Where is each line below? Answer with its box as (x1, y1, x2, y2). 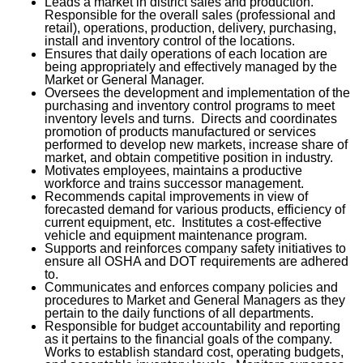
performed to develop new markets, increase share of (45, 138, 348, 152)
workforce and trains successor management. (45, 177, 307, 190)
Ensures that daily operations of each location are (45, 47, 327, 61)
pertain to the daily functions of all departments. (45, 306, 317, 320)
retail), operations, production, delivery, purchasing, (45, 21, 336, 35)
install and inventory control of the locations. (45, 34, 298, 48)
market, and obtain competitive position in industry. (45, 151, 333, 164)
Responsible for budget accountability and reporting (45, 319, 340, 333)
